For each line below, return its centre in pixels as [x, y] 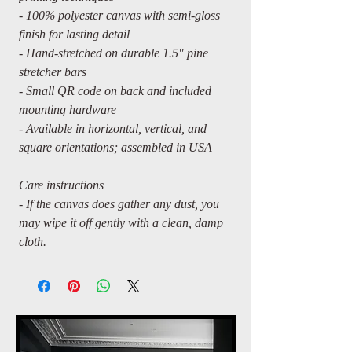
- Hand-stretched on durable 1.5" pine [114, 53]
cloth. [33, 242]
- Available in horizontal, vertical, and [113, 128]
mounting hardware [68, 110]
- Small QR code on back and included [115, 91]
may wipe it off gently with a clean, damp [121, 223]
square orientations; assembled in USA [115, 147]
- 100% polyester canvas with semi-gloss [119, 15]
